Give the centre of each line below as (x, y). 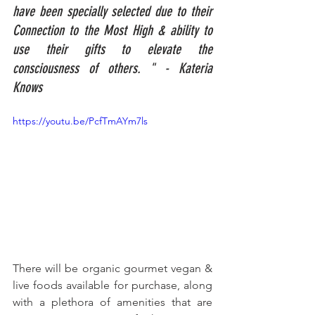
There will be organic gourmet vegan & (112, 268)
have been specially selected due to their (112, 12)
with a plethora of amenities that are (112, 302)
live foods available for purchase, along (112, 285)
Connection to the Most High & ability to (112, 31)
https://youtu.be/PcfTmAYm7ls (80, 121)
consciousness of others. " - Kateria (112, 69)
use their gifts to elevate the (112, 50)
